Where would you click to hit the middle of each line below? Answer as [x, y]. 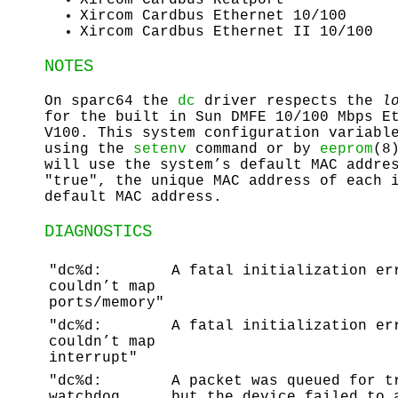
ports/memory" [107, 303]
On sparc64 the [111, 101]
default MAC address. [133, 197]
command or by [253, 149]
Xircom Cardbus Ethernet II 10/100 [227, 32]
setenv [160, 149]
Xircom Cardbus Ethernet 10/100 [213, 16]
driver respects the [289, 101]
